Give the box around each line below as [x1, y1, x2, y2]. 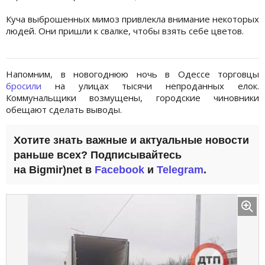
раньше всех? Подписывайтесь [14, 148, 182, 161]
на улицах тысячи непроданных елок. [41, 79, 259, 92]
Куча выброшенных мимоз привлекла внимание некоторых [6, 12, 259, 25]
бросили [6, 79, 41, 92]
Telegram [157, 163, 203, 176]
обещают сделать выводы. [6, 103, 122, 115]
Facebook [95, 163, 144, 176]
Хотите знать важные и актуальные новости [14, 134, 249, 146]
